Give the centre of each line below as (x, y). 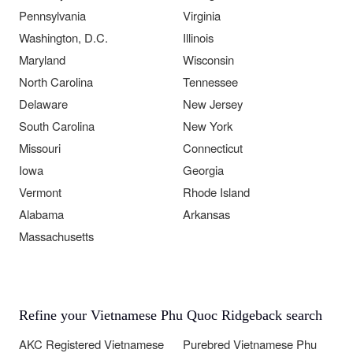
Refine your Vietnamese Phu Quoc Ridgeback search (171, 316)
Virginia (202, 16)
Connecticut (213, 148)
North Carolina (56, 82)
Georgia (203, 170)
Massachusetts (56, 236)
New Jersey (213, 104)
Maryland (42, 60)
